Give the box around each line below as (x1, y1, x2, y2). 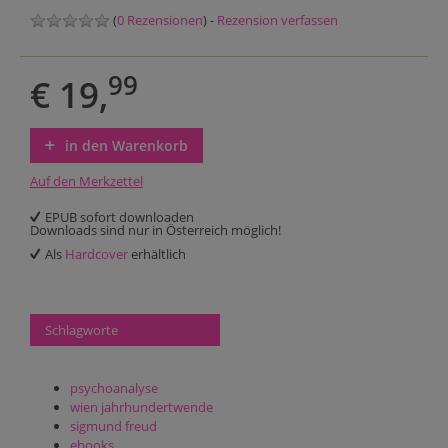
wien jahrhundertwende (70, 398, 213, 417)
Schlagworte (45, 320, 118, 339)
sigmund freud (70, 417, 157, 436)
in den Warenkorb (65, 135, 188, 155)
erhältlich (128, 244, 186, 263)
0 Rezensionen (117, 10, 203, 29)
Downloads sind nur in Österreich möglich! (30, 220, 281, 239)
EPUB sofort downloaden (45, 207, 194, 226)
